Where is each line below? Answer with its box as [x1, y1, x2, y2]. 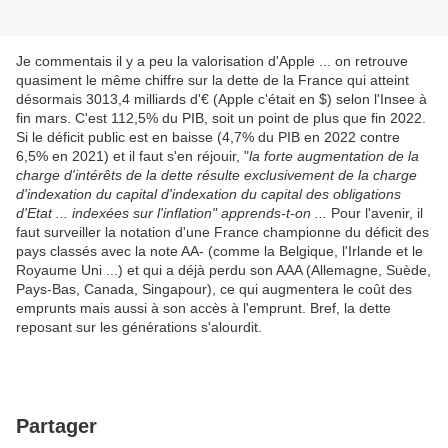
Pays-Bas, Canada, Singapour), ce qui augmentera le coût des [16, 281, 412, 298]
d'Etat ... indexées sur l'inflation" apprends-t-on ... [16, 205, 331, 222]
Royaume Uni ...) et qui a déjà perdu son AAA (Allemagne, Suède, [16, 262, 431, 279]
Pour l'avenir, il [331, 205, 423, 222]
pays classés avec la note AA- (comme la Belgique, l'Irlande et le [16, 243, 423, 260]
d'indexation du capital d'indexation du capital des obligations [16, 186, 401, 203]
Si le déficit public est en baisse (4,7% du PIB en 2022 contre [16, 129, 400, 146]
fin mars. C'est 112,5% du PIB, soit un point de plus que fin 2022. [16, 110, 426, 127]
